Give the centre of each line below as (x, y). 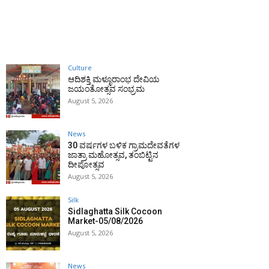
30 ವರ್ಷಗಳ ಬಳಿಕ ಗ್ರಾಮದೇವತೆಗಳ (124, 146)
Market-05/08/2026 (105, 221)
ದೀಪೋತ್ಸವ (86, 165)
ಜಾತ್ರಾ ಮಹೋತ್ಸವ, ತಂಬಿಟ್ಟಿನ (113, 155)
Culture (80, 68)
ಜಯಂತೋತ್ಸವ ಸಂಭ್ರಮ (106, 89)
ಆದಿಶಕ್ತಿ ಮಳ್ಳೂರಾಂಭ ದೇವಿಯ (114, 80)
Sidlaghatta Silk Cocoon (115, 212)
